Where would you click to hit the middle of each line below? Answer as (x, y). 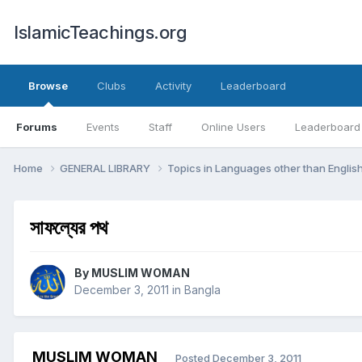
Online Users (234, 127)
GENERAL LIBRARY (106, 168)
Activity (173, 86)
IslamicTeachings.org (100, 32)
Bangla (202, 290)
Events (103, 127)
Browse (48, 86)
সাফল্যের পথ (69, 227)
